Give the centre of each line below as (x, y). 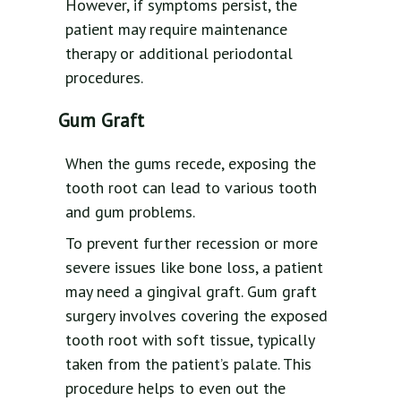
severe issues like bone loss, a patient (194, 267)
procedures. (104, 77)
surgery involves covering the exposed (196, 315)
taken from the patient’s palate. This (188, 363)
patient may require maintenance (176, 29)
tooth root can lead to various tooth (191, 187)
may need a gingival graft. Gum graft (191, 291)
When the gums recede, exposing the (191, 163)
